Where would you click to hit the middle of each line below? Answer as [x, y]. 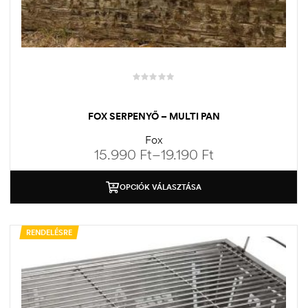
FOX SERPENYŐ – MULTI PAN [154, 117]
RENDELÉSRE [49, 233]
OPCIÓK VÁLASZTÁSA [161, 187]
